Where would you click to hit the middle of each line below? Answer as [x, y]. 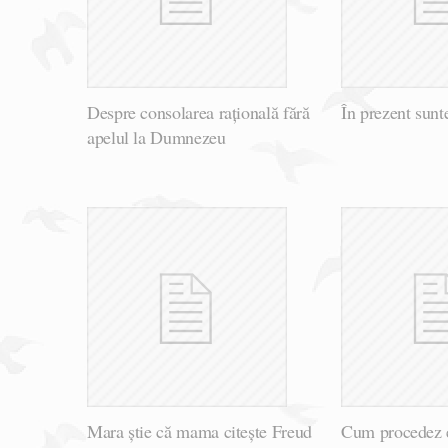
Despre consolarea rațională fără [198, 112]
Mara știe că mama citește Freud [199, 431]
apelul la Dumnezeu [156, 137]
